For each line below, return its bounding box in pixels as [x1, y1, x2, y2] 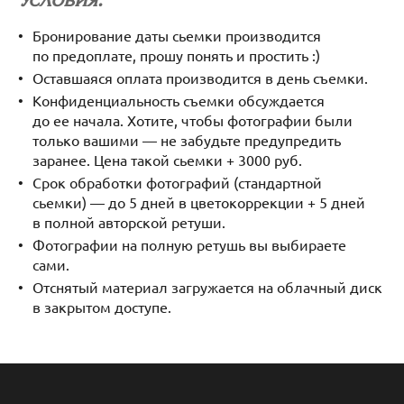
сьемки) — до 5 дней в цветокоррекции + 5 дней [32, 193, 365, 212]
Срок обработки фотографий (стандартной [32, 173, 322, 192]
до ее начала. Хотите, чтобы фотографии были [32, 110, 353, 129]
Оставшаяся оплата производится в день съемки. [32, 68, 375, 87]
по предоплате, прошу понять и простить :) [32, 45, 320, 64]
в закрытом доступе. [32, 298, 171, 317]
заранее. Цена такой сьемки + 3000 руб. [32, 150, 302, 169]
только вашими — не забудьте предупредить [32, 130, 341, 149]
